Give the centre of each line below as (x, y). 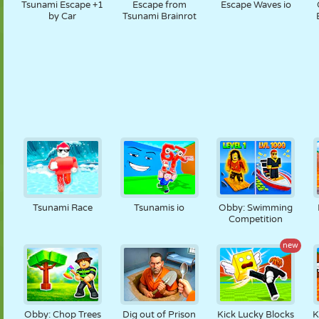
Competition (256, 219)
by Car (63, 16)
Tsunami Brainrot (159, 16)
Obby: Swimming (256, 208)
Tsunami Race (62, 208)
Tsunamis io (159, 208)
